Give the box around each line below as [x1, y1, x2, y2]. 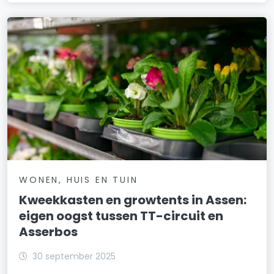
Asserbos [19, 223, 78, 240]
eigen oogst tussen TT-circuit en [19, 207, 224, 224]
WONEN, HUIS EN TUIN [19, 173, 138, 186]
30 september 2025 [32, 250, 116, 262]
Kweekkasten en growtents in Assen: [19, 191, 247, 209]
